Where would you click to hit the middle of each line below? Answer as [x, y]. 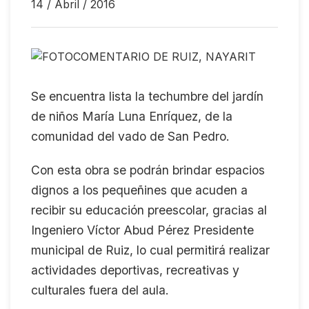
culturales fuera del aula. [100, 290]
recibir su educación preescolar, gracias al [149, 210]
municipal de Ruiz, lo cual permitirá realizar [150, 250]
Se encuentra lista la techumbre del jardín [147, 96]
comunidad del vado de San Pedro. [130, 136]
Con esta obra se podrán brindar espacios [148, 170]
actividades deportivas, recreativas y [135, 270]
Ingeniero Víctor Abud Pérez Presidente [142, 230]
